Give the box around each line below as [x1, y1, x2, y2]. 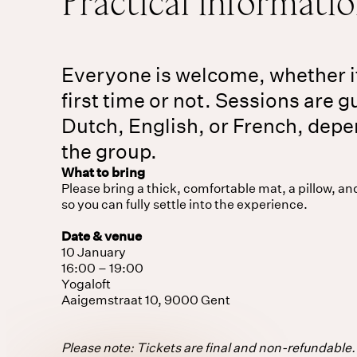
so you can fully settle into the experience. [61, 195, 308, 212]
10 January [61, 243, 126, 260]
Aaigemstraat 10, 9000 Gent [61, 291, 230, 308]
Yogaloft [61, 275, 111, 292]
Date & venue [61, 227, 142, 244]
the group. [61, 138, 157, 164]
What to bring [61, 163, 145, 180]
